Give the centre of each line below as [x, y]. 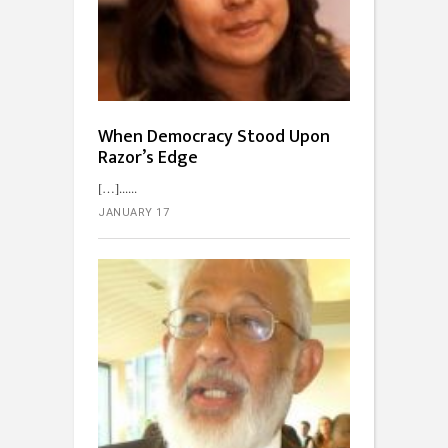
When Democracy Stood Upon [214, 137]
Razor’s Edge [148, 158]
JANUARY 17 [133, 213]
